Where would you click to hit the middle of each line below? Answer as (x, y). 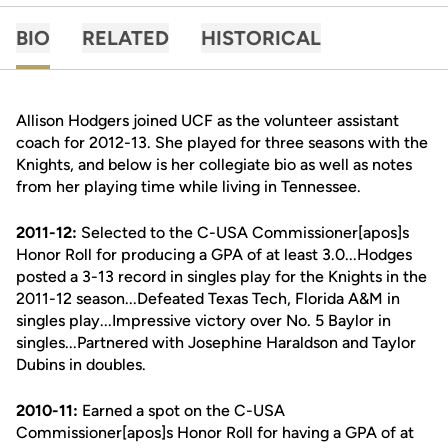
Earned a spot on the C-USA (181, 410)
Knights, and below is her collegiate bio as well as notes (214, 164)
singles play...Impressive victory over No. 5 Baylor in (203, 320)
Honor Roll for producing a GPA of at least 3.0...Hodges (214, 254)
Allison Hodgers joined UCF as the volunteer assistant (207, 120)
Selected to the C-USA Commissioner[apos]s (243, 232)
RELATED (125, 38)
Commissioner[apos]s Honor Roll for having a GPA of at (215, 432)
